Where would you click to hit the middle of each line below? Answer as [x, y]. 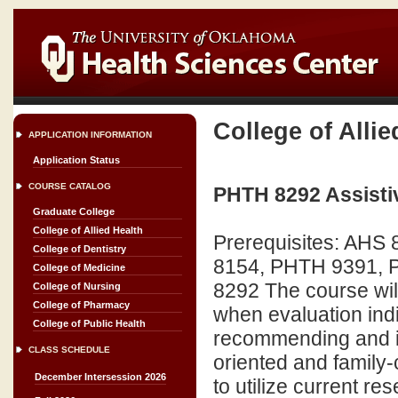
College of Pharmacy [81, 305]
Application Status [76, 160]
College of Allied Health [88, 230]
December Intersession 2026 [100, 377]
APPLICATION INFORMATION [90, 135]
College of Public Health [89, 323]
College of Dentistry [80, 249]
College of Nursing [77, 286]
